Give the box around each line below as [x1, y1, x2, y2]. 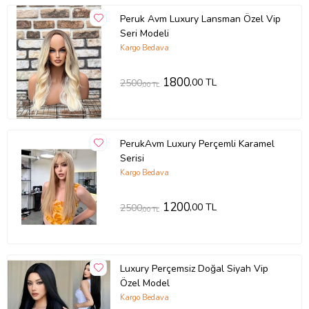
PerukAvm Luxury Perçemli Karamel [119, 137, 275, 150]
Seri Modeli [119, 26, 169, 40]
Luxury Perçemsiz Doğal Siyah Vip [119, 261, 268, 275]
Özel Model [119, 276, 170, 290]
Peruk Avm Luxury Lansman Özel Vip [119, 12, 281, 26]
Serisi [119, 151, 144, 165]
